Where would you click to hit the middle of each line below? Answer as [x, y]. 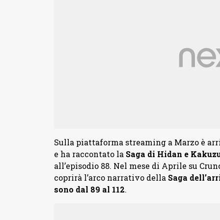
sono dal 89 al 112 [89, 190]
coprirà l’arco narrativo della [111, 178]
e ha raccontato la [90, 154]
